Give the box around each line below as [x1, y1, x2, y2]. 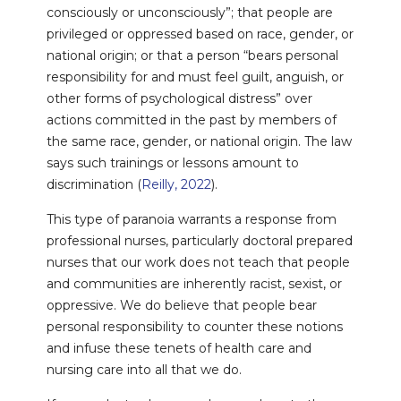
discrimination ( [46, 176, 141, 193]
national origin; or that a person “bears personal [46, 47, 338, 64]
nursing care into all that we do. [46, 362, 242, 379]
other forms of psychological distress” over [46, 90, 312, 107]
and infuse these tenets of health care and [46, 340, 311, 357]
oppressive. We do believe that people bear [46, 297, 317, 314]
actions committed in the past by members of [46, 112, 337, 129]
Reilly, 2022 [141, 176, 211, 193]
